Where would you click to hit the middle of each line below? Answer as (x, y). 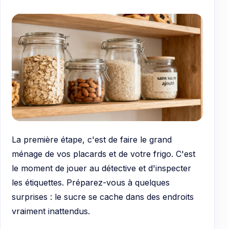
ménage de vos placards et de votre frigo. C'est (104, 154)
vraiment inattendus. (51, 211)
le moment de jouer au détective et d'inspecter (101, 168)
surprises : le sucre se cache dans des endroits (103, 197)
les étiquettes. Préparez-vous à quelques (91, 183)
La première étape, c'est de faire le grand (92, 140)
